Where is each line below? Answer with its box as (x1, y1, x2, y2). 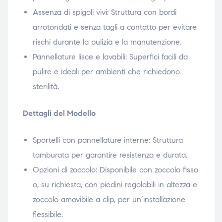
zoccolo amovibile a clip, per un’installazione (32, 195, 185, 205)
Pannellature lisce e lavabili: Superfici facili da (32, 52, 188, 62)
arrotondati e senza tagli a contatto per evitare (32, 22, 197, 32)
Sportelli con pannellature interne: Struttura (32, 135, 183, 145)
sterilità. (32, 82, 59, 92)
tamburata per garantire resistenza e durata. (32, 150, 187, 160)
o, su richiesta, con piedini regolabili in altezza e (32, 180, 197, 190)
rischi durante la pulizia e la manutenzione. (32, 37, 181, 47)
